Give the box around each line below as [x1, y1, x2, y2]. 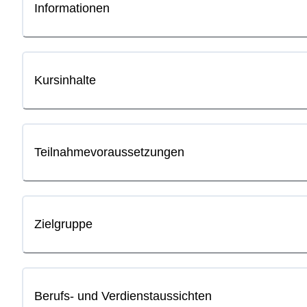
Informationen [34, 1, 110, 16]
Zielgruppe [34, 217, 93, 231]
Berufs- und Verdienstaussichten [34, 288, 212, 303]
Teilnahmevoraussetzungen [34, 145, 184, 159]
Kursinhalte [34, 73, 96, 88]
